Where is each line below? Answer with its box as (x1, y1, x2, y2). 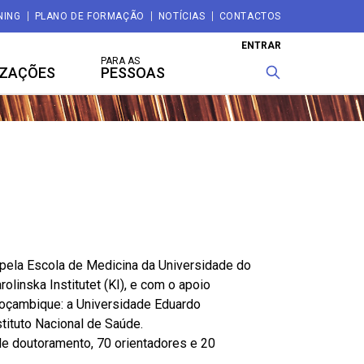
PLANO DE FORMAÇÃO (34, 11, 145, 22)
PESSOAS (101, 64, 165, 81)
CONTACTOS (219, 11, 281, 22)
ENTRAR (241, 40, 281, 51)
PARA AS (101, 55, 140, 67)
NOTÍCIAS (158, 11, 206, 22)
